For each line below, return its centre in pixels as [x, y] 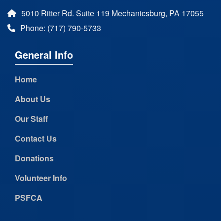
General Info [44, 55]
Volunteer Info [41, 178]
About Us [33, 99]
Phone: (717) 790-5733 [61, 28]
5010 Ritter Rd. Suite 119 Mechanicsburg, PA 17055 [112, 13]
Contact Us [36, 139]
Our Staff [31, 119]
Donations [34, 158]
